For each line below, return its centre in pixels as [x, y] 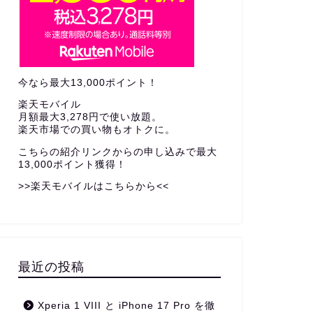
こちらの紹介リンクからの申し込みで [107, 152]
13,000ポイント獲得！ [72, 164]
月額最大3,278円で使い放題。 [90, 117]
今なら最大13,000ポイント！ [88, 82]
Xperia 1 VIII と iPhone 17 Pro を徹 [126, 305]
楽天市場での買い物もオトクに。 [96, 130]
